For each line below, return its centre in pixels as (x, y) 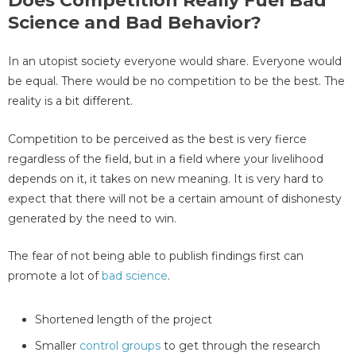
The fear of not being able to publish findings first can (156, 256)
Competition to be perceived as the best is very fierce (157, 139)
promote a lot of (55, 276)
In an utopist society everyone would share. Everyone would (175, 62)
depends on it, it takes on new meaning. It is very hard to (166, 178)
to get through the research (240, 346)
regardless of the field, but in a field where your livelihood (166, 159)
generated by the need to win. (92, 218)
